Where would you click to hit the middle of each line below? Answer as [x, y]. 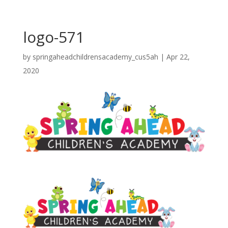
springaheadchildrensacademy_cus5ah [95, 57]
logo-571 [53, 37]
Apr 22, [178, 57]
